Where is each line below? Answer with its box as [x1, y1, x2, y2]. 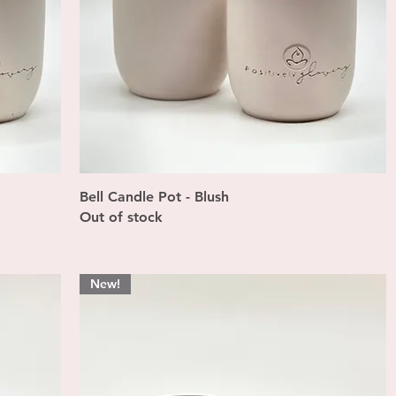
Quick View [199, 187, 266, 204]
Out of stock [79, 209, 163, 226]
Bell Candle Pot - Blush [79, 188, 229, 206]
